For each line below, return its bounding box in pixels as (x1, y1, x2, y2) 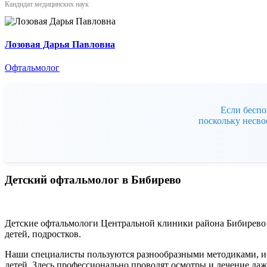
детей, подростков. (5, 228, 81, 239)
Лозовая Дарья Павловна (5, 39, 115, 49)
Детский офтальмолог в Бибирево (5, 173, 181, 186)
